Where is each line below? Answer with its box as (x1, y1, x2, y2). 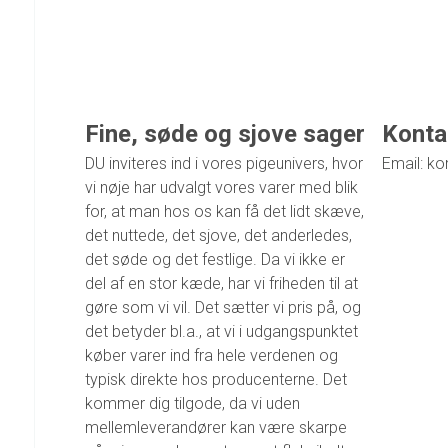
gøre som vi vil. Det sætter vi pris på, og (84, 298, 361, 318)
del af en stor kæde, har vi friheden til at (84, 274, 358, 294)
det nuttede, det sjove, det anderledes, (84, 226, 352, 246)
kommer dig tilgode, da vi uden (84, 394, 300, 414)
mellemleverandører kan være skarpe (84, 418, 347, 438)
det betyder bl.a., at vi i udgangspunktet (84, 322, 358, 342)
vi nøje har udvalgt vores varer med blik (84, 178, 358, 198)
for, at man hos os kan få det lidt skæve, (84, 202, 364, 222)
